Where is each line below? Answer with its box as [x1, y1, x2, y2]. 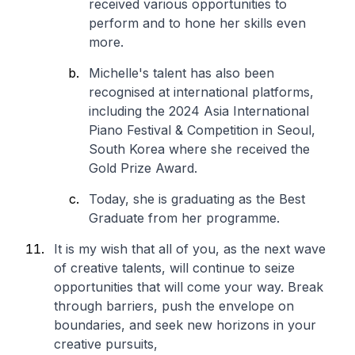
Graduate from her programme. [89, 210, 284, 226]
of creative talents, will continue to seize [54, 260, 295, 276]
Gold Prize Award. [89, 160, 197, 176]
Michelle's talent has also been [89, 65, 274, 81]
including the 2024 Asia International [89, 103, 309, 119]
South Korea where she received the [89, 141, 310, 157]
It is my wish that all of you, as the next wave [54, 241, 326, 257]
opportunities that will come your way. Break [54, 279, 323, 295]
